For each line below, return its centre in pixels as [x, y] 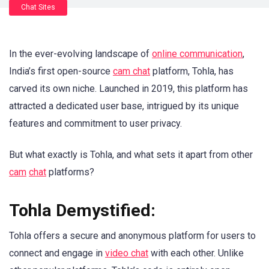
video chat [127, 253]
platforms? [70, 172]
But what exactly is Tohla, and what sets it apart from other [131, 155]
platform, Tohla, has [192, 71]
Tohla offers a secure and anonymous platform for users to [132, 236]
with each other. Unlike [196, 253]
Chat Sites [38, 7]
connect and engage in [57, 253]
